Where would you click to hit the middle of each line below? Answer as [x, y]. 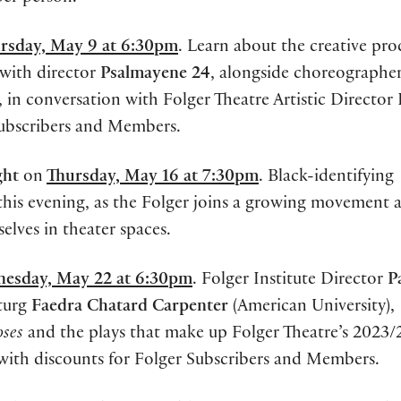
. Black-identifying [326, 178]
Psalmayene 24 [155, 75]
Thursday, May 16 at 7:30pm [153, 178]
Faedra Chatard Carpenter [130, 308]
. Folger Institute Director [290, 282]
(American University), [311, 308]
